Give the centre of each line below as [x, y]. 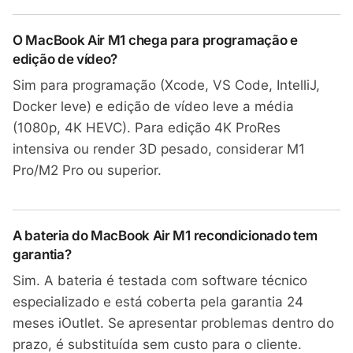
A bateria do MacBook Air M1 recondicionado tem [165, 236]
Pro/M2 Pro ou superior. [87, 170]
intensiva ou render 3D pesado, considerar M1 [159, 149]
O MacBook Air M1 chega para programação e [155, 40]
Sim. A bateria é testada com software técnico [160, 281]
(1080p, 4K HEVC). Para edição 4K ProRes [147, 128]
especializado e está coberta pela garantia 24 [158, 302]
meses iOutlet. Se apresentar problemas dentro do [173, 323]
